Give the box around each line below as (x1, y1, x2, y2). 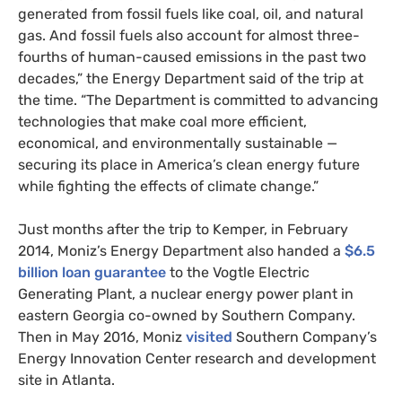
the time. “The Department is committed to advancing (18, 91, 379, 109)
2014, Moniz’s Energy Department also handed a (18, 241, 345, 259)
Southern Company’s (232, 328, 377, 345)
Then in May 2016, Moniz (18, 328, 186, 345)
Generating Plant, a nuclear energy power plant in (18, 284, 354, 302)
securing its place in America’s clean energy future (18, 155, 360, 173)
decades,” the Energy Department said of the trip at (18, 69, 363, 87)
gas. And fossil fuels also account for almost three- (18, 26, 360, 44)
